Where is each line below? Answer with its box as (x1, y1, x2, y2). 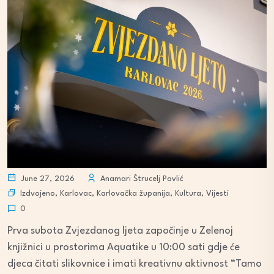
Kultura (175, 189, 201, 198)
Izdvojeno (20, 189, 55, 198)
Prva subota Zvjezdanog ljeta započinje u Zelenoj (7, 225, 233, 236)
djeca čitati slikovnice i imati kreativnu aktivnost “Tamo (7, 258, 262, 269)
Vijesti (206, 189, 229, 198)
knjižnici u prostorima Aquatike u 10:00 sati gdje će (7, 242, 240, 253)
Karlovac (60, 189, 92, 198)
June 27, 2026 (18, 174, 75, 183)
